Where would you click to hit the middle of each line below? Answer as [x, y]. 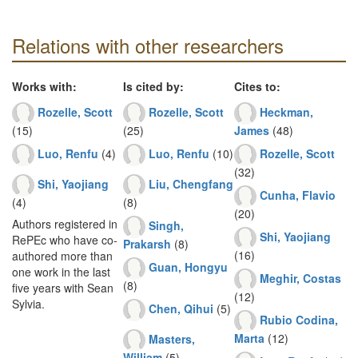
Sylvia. [28, 304]
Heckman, [286, 111]
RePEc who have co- [65, 240]
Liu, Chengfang [191, 183]
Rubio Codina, [299, 319]
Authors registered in [65, 224]
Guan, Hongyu [188, 267]
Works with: [44, 86]
